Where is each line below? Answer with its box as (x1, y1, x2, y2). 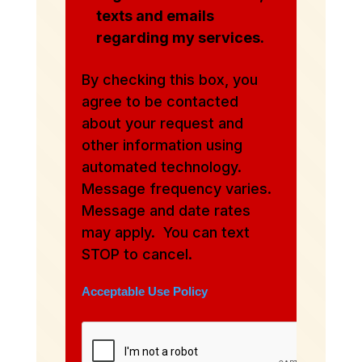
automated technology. (81, 158, 246, 175)
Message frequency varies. (81, 179, 276, 197)
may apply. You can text (81, 223, 250, 241)
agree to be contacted (81, 92, 238, 110)
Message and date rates (81, 201, 250, 219)
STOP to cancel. (81, 245, 204, 263)
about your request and (81, 114, 243, 132)
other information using (81, 136, 242, 154)
